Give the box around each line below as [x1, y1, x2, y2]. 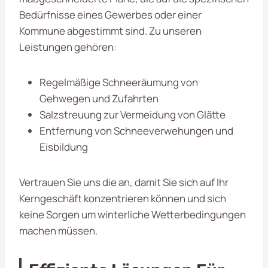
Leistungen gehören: [19, 39, 117, 54]
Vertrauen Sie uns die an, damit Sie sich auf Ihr [19, 175, 229, 189]
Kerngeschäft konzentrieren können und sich [19, 191, 226, 205]
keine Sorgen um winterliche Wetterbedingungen [19, 207, 246, 221]
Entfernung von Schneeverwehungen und [39, 123, 233, 138]
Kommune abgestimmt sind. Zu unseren [19, 23, 202, 38]
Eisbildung [39, 139, 88, 154]
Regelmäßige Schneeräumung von [39, 75, 198, 89]
